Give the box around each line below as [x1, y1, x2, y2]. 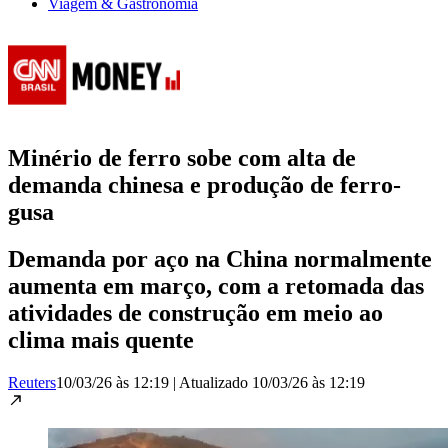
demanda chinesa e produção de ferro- [8, 171, 401, 198]
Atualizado [179, 373, 252, 391]
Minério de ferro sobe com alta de [8, 144, 356, 171]
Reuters [8, 373, 56, 391]
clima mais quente [8, 326, 194, 353]
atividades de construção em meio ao [8, 299, 383, 326]
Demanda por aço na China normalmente [8, 245, 432, 272]
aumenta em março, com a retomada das [8, 272, 424, 299]
